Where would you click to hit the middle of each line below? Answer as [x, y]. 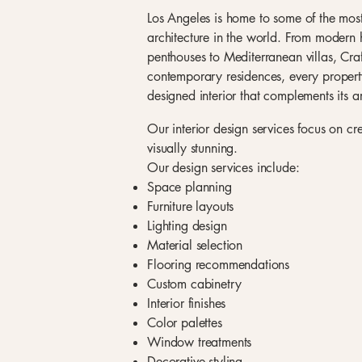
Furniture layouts [191, 206]
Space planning [189, 187]
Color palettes [185, 323]
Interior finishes [187, 303]
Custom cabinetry [194, 284]
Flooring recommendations [219, 265]
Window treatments [200, 342]
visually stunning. [193, 148]
